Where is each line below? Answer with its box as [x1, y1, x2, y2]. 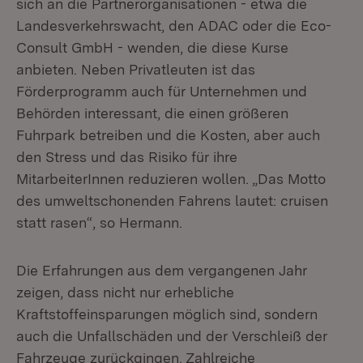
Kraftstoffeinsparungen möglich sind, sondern [16, 305, 318, 322]
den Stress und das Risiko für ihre [16, 148, 237, 165]
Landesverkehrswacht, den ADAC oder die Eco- [16, 17, 331, 34]
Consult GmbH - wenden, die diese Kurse [16, 39, 288, 56]
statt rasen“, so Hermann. [16, 214, 182, 231]
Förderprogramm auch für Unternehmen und [16, 83, 307, 100]
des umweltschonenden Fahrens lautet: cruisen [16, 192, 328, 209]
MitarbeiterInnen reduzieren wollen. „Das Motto [16, 170, 326, 187]
